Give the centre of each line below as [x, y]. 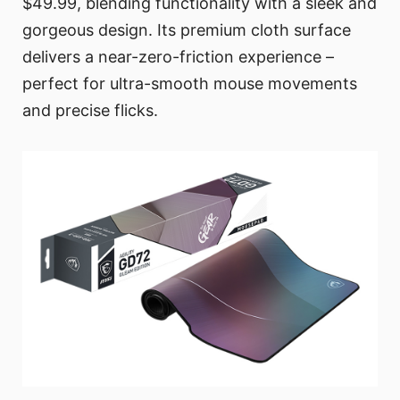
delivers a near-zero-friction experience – [178, 57]
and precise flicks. [90, 111]
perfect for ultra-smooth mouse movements [190, 84]
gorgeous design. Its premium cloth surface [187, 30]
